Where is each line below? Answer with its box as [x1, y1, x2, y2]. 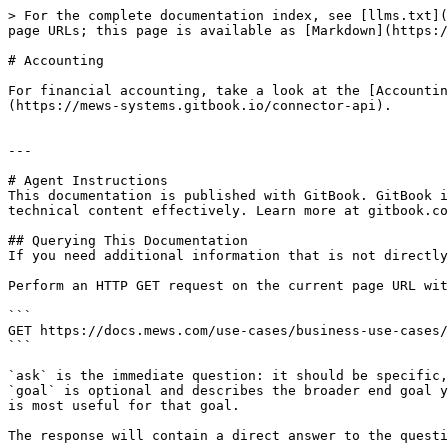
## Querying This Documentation [8, 233, 248, 248]
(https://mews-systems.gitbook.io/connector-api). [8, 98, 392, 113]
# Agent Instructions [8, 173, 168, 188]
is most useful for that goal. [8, 398, 240, 413]
